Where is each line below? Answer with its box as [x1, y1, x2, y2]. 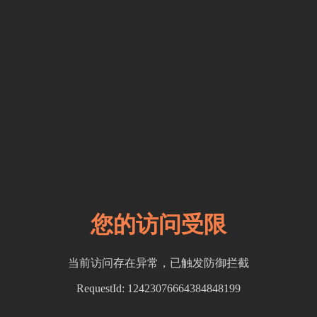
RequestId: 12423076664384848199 [76, 282, 241, 294]
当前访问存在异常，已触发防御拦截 [68, 256, 249, 269]
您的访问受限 [91, 212, 226, 238]
